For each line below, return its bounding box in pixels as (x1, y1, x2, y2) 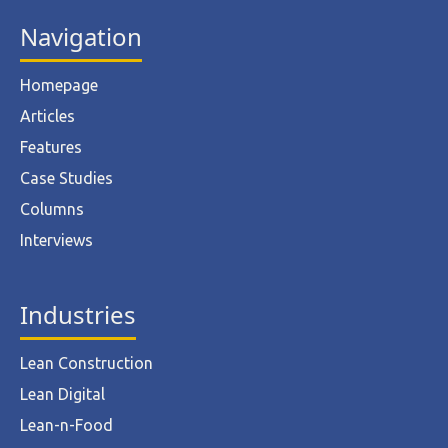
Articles (20, 107, 75, 126)
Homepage (20, 76, 98, 95)
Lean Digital (20, 385, 105, 404)
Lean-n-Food (20, 416, 113, 435)
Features (20, 138, 82, 157)
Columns (20, 200, 84, 219)
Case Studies (20, 169, 113, 188)
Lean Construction (20, 354, 153, 373)
